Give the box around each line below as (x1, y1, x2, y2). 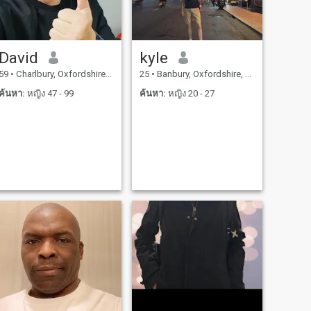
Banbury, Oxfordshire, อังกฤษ (154, 68, 245, 79)
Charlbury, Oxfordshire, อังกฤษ (13, 68, 106, 79)
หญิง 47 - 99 (24, 88, 74, 99)
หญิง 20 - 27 (165, 88, 215, 99)
